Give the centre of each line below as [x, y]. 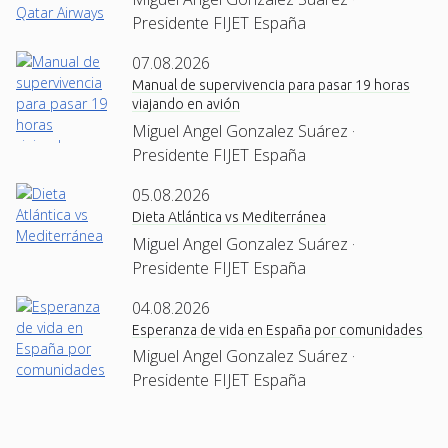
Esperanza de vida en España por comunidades [277, 329]
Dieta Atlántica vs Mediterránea [229, 216]
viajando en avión [186, 104]
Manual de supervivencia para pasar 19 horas [271, 85]
